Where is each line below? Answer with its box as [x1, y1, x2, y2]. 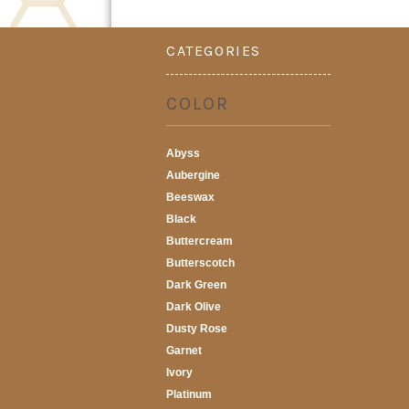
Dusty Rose [166, 321, 227, 335]
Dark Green [166, 278, 226, 291]
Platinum [166, 387, 212, 401]
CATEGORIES [166, 41, 261, 59]
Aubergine [166, 168, 220, 182]
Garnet [166, 343, 202, 357]
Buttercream [166, 234, 233, 247]
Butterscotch [166, 256, 235, 269]
